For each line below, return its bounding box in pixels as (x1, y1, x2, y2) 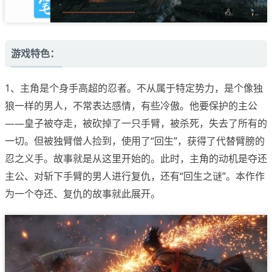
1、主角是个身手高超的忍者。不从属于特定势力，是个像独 (5, 81, 263, 95)
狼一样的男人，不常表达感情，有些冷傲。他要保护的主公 (5, 98, 257, 112)
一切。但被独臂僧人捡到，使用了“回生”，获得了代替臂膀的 (5, 134, 265, 148)
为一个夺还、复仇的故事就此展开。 (5, 186, 160, 200)
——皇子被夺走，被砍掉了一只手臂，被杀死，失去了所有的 (5, 116, 267, 130)
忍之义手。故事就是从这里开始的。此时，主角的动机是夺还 (5, 151, 267, 165)
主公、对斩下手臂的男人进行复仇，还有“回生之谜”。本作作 (5, 169, 265, 183)
